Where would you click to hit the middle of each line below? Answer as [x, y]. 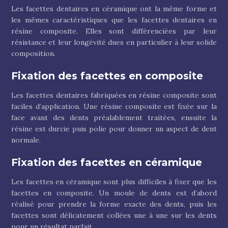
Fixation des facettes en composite [107, 76]
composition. [33, 53]
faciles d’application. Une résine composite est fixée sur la [114, 106]
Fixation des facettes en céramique [107, 162]
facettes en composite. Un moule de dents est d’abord [114, 193]
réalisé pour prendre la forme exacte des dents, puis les [114, 204]
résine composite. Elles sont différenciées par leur [114, 31]
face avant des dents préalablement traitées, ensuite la [114, 118]
